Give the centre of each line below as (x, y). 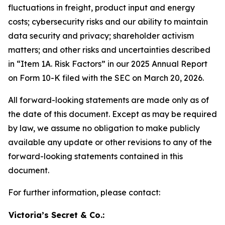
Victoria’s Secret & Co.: (57, 215)
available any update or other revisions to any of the (110, 142)
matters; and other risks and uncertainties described (109, 50)
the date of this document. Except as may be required (113, 114)
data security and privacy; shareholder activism (101, 36)
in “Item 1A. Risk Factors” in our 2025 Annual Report (108, 64)
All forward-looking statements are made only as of (108, 100)
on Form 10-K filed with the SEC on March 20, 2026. (106, 78)
